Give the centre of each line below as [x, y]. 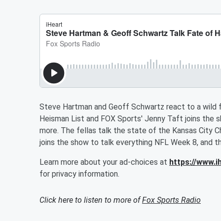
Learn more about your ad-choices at [104, 162]
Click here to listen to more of [91, 200]
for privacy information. [79, 174]
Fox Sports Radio [171, 200]
